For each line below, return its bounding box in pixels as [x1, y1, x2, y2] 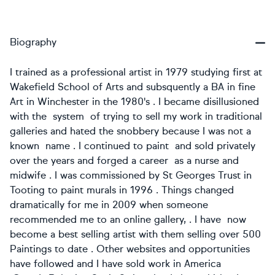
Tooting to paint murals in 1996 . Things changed [10, 184, 234, 196]
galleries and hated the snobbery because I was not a [10, 125, 251, 137]
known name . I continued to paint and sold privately [10, 140, 255, 152]
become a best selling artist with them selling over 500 [10, 228, 261, 240]
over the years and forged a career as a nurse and [10, 155, 239, 166]
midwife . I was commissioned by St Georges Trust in [10, 169, 252, 181]
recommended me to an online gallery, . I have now [10, 214, 246, 225]
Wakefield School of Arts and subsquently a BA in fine [10, 81, 255, 93]
